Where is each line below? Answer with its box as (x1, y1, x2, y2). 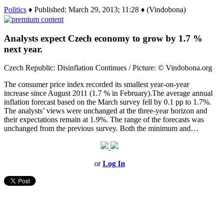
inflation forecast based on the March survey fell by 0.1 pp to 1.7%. (4, 98, 211, 107)
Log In (102, 159, 125, 168)
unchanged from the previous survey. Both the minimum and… (4, 124, 198, 133)
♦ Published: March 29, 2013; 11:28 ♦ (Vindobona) (26, 5, 186, 14)
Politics (4, 5, 26, 14)
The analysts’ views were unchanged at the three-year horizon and (4, 107, 207, 115)
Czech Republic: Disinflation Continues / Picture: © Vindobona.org (4, 64, 212, 72)
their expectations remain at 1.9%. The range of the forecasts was (4, 115, 204, 124)
